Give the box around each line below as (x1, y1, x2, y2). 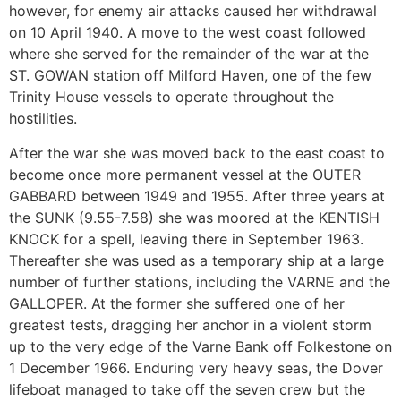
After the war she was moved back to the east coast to (9, 143, 385, 162)
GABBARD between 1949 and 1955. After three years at (9, 186, 385, 205)
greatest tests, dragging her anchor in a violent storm (9, 315, 371, 334)
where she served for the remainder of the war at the (9, 45, 369, 64)
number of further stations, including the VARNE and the (9, 272, 390, 291)
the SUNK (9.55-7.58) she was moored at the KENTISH (9, 208, 380, 226)
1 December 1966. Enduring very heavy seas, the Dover (9, 358, 383, 377)
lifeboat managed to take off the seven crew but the (9, 380, 365, 398)
